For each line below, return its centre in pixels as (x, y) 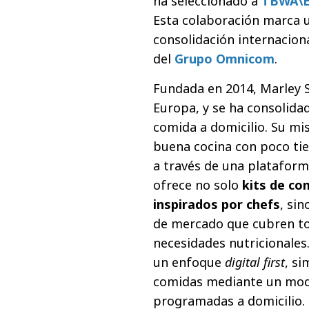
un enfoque (189, 262)
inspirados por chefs (217, 204)
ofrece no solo (198, 185)
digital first (255, 262)
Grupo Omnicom (225, 58)
